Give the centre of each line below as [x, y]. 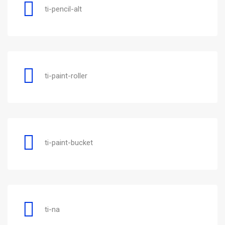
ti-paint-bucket [69, 142]
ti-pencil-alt [63, 9]
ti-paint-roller [66, 76]
